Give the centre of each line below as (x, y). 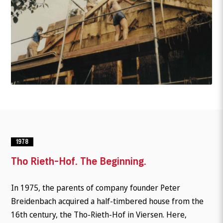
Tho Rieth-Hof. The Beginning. (79, 161)
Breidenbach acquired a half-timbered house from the (108, 201)
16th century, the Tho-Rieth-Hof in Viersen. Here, (99, 214)
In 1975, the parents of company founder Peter (96, 187)
